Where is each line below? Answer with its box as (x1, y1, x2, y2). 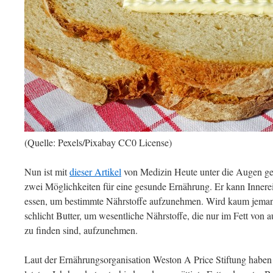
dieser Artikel (69, 165, 121, 178)
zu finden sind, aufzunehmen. (24, 224, 138, 236)
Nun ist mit (24, 165, 69, 178)
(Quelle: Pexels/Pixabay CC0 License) (24, 136, 172, 149)
